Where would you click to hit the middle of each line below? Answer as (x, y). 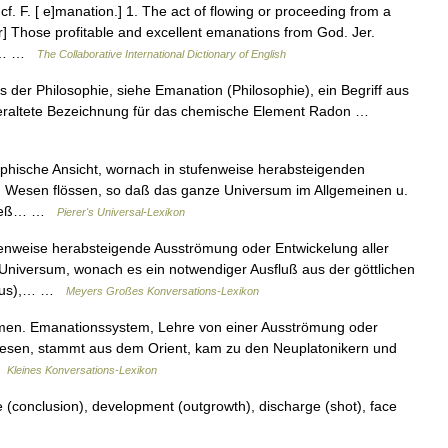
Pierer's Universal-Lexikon (121, 212)
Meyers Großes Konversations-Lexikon (162, 291)
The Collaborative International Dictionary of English (161, 54)
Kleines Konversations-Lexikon (82, 370)
